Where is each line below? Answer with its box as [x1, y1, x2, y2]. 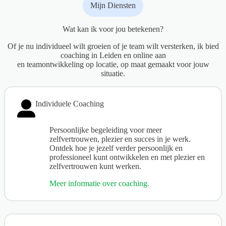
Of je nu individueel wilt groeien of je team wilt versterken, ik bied [7, 41, 219, 50]
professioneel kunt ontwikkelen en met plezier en [49, 152, 205, 161]
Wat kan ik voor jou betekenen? [63, 24, 163, 33]
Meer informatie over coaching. [49, 179, 149, 188]
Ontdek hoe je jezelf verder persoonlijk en [49, 143, 183, 152]
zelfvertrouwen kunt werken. [49, 161, 141, 171]
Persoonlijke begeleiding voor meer [49, 125, 162, 134]
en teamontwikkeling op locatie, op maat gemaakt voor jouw [17, 60, 209, 69]
